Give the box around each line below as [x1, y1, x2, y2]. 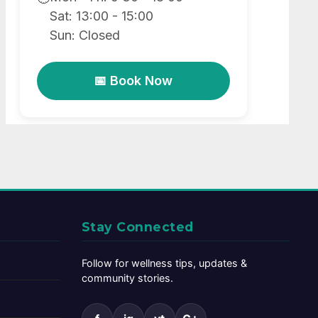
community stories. [81, 272, 173, 285]
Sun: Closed [49, 28, 120, 43]
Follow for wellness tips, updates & [81, 257, 247, 270]
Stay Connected [81, 219, 194, 235]
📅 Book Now [94, 73, 173, 89]
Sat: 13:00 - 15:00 [49, 9, 153, 24]
